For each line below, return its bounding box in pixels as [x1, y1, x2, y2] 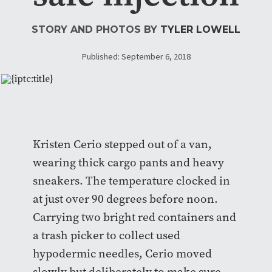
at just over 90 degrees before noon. [32, 191, 218, 207]
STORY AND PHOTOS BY [32, 24, 160, 36]
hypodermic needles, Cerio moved [32, 246, 212, 262]
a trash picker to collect [32, 228, 154, 243]
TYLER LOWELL [160, 24, 240, 36]
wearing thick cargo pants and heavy [32, 155, 224, 171]
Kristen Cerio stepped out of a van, [32, 137, 212, 152]
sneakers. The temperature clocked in [32, 173, 230, 189]
